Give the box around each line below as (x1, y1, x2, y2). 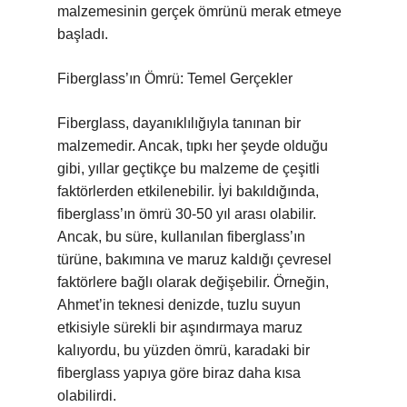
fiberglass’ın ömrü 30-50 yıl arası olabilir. (57, 206, 316, 222)
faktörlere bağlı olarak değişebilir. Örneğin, (57, 274, 329, 290)
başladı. (57, 26, 108, 42)
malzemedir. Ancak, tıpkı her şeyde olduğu (57, 138, 328, 154)
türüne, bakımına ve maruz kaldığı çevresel (57, 252, 332, 267)
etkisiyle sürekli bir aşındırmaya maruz (57, 320, 303, 335)
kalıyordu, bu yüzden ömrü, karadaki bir (57, 342, 310, 358)
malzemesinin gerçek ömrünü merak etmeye (57, 4, 342, 19)
